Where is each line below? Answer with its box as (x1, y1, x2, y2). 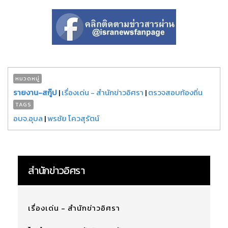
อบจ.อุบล (13, 112, 43, 125)
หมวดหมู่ (15, 74, 40, 83)
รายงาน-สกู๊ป (13, 87, 57, 99)
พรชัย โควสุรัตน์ (47, 112, 99, 125)
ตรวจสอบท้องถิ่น (148, 87, 203, 99)
